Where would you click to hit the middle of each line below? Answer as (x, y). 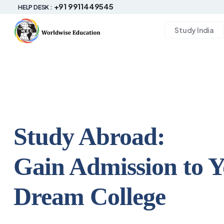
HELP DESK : (35, 7)
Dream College (89, 196)
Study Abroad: (89, 136)
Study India (194, 30)
